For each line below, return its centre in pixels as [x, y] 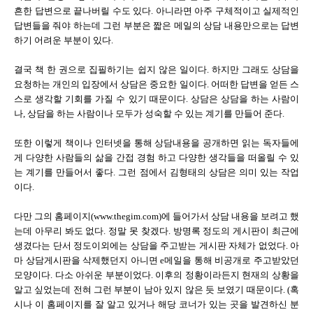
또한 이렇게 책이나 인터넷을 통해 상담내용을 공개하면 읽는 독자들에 [156, 143]
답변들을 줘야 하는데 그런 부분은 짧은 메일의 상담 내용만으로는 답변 [156, 26]
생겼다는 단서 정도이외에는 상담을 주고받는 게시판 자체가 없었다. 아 [156, 246]
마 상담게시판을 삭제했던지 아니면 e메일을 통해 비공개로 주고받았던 [156, 260]
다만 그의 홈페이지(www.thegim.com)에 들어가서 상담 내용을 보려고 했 [156, 216]
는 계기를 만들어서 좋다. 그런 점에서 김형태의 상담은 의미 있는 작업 [156, 172]
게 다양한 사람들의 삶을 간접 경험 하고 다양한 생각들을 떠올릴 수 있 [156, 158]
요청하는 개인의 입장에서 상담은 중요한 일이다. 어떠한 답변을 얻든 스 [156, 84]
